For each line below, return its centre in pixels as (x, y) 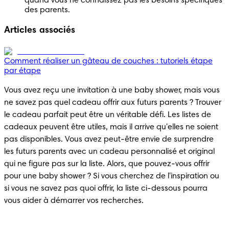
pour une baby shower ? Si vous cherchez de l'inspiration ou (112, 176)
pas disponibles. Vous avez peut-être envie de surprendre (109, 139)
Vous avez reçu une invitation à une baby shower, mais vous (112, 90)
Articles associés (40, 30)
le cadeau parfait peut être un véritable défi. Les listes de (108, 115)
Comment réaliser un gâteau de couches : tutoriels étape (108, 61)
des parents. (47, 10)
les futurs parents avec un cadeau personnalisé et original (109, 152)
